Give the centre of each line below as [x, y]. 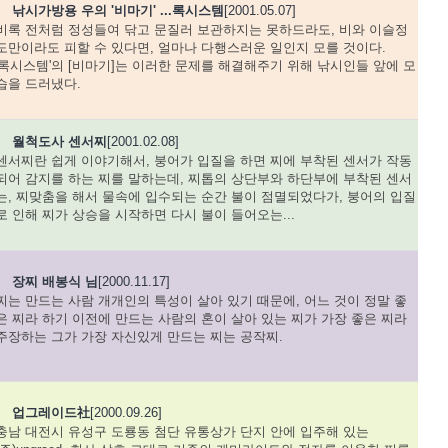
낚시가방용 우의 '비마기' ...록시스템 [117, 10]
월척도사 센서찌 [59, 141]
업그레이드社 [50, 412]
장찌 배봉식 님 [54, 281]
